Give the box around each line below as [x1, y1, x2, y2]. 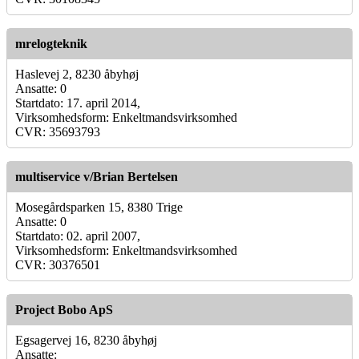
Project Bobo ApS [15, 302, 113, 317]
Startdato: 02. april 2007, [15, 228, 140, 243]
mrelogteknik [15, 36, 87, 50]
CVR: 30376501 [15, 257, 100, 272]
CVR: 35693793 [15, 124, 100, 139]
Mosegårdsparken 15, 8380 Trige [15, 200, 183, 214]
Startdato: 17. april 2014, [15, 95, 140, 110]
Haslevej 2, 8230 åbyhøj [15, 67, 139, 81]
